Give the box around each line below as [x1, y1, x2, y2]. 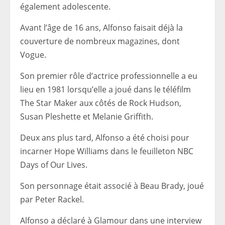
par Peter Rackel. [20, 194, 84, 205]
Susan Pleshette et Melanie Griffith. [20, 111, 153, 123]
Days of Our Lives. [20, 159, 87, 171]
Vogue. [20, 49, 46, 61]
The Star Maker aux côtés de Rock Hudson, [20, 97, 181, 109]
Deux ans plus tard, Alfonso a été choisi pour [20, 132, 189, 144]
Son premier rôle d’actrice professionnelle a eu [20, 70, 197, 82]
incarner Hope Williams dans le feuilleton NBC [20, 146, 193, 157]
